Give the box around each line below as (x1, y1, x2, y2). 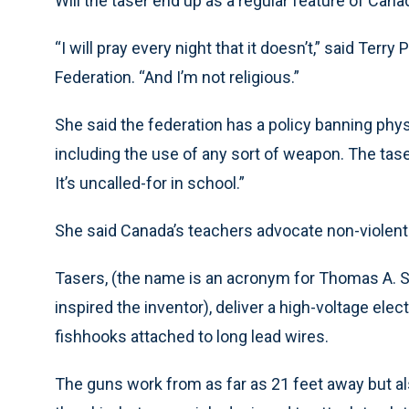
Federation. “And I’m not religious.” (55, 68, 299, 87)
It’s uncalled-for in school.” (55, 173, 245, 193)
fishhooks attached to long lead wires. (55, 327, 329, 346)
